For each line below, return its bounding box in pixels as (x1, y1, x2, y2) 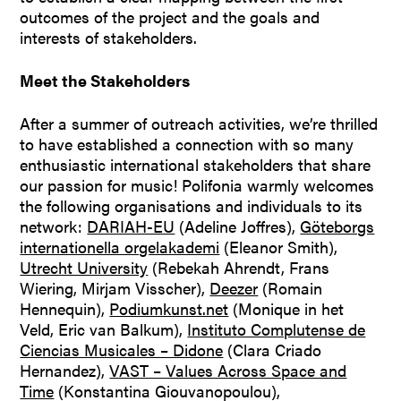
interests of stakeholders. (20, 26, 198, 49)
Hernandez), (20, 359, 110, 382)
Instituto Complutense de (187, 318, 366, 341)
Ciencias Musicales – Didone (20, 338, 224, 362)
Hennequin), (20, 297, 110, 320)
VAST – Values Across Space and (109, 359, 347, 382)
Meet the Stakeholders (20, 69, 191, 92)
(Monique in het (228, 297, 345, 320)
